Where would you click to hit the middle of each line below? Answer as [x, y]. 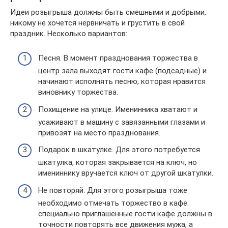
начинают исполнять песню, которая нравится [122, 82]
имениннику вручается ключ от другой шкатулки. [126, 173]
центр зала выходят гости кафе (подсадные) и [122, 71]
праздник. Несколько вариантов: [69, 33]
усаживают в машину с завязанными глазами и [122, 122]
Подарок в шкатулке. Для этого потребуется [119, 150]
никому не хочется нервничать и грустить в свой [97, 23]
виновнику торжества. [78, 92]
